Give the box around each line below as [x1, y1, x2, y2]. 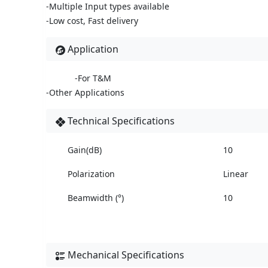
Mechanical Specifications [65, 248, 184, 261]
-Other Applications [46, 87, 124, 98]
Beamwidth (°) [68, 192, 124, 203]
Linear [223, 168, 248, 179]
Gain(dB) [68, 144, 102, 156]
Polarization [68, 168, 115, 179]
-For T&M [75, 72, 111, 84]
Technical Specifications [65, 114, 175, 127]
